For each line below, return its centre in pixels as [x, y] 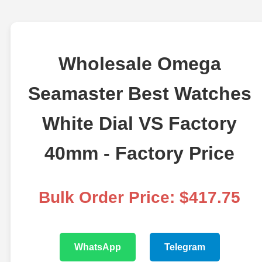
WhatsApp [97, 247]
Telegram [185, 247]
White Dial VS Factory [140, 124]
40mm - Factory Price [140, 154]
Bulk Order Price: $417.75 [140, 198]
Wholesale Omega [139, 64]
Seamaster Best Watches [139, 94]
